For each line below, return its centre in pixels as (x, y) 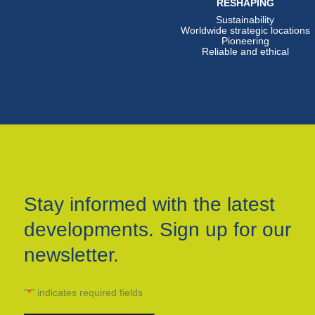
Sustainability (245, 20)
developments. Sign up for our (158, 230)
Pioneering (245, 41)
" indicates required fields (87, 293)
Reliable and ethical (245, 52)
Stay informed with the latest (150, 205)
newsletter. (72, 255)
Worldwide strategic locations (245, 31)
